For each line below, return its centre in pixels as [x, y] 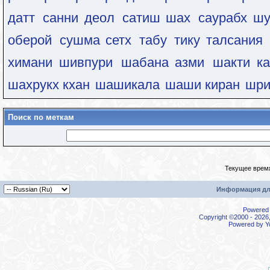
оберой [30, 40]
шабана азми [163, 62]
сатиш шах [156, 18]
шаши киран [202, 85]
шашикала [127, 85]
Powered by [247, 224]
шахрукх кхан [49, 85]
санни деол [78, 18]
